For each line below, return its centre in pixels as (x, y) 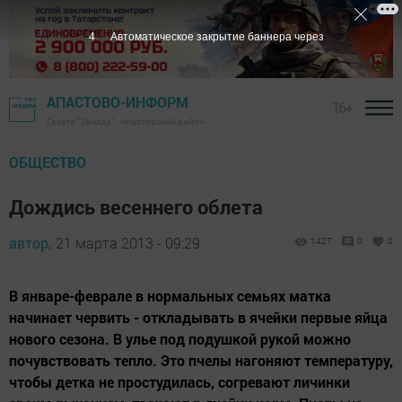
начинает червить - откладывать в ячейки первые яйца (198, 318)
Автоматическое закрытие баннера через (217, 37)
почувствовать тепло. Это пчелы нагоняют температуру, (201, 361)
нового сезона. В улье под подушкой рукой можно (180, 339)
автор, (30, 243)
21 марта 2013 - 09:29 (128, 243)
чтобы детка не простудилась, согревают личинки (179, 382)
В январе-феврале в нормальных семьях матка (170, 296)
